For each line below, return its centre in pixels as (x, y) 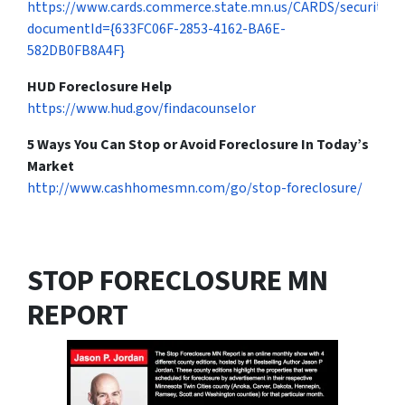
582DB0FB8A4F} (76, 51)
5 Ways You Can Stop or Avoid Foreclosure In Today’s (198, 145)
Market (51, 167)
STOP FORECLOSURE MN (178, 282)
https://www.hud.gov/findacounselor (141, 109)
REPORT (78, 316)
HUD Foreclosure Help (99, 87)
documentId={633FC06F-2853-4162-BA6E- (156, 29)
